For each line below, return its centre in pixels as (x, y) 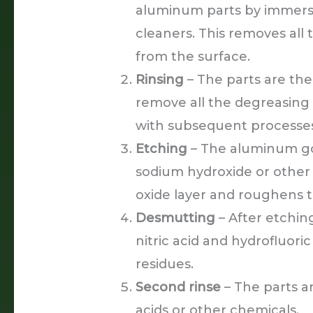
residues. (165, 264)
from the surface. (193, 56)
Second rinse (179, 287)
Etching (162, 148)
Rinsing (160, 79)
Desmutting (176, 218)
